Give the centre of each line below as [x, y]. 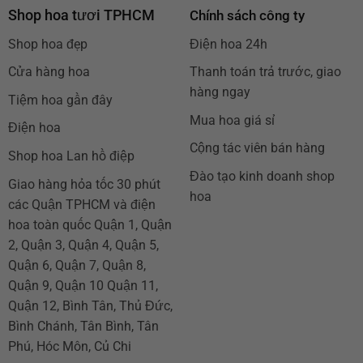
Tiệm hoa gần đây [60, 100]
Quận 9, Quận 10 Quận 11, [83, 285]
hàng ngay [220, 92]
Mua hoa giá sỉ [232, 120]
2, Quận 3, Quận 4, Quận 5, [83, 245]
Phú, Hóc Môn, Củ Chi [69, 346]
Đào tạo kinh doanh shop [262, 176]
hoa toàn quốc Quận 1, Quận [90, 224]
